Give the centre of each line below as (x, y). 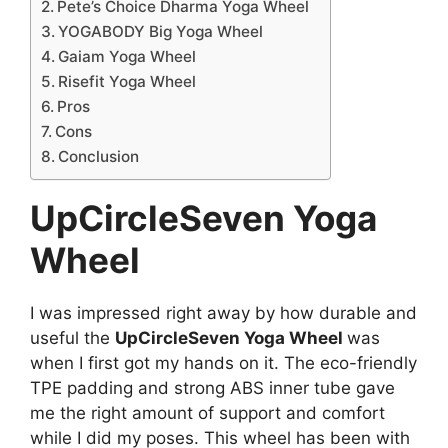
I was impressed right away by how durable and (223, 312)
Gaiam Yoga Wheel (127, 56)
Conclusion (99, 156)
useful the (72, 337)
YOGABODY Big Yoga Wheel (161, 31)
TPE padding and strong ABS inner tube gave (212, 387)
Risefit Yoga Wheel (127, 81)
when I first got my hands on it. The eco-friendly (223, 362)
